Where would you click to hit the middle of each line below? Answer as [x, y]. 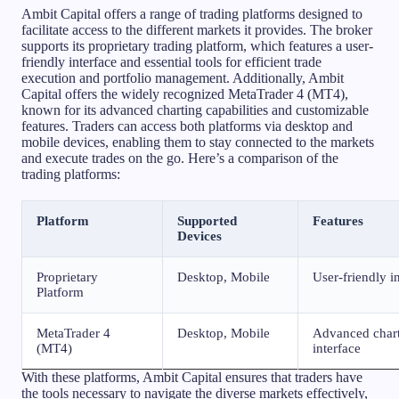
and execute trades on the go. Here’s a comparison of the [180, 158]
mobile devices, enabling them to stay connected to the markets [198, 142]
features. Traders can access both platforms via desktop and [187, 126]
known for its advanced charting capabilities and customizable [195, 110]
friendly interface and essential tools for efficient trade [171, 61]
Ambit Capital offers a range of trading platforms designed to [192, 13]
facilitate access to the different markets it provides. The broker [197, 29]
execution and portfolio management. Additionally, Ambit [183, 77]
